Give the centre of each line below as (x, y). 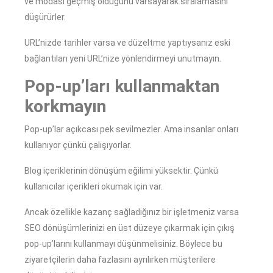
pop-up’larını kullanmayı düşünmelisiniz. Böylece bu (123, 244)
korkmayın (65, 107)
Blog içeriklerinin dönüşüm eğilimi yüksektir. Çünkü (121, 171)
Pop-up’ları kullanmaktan (122, 87)
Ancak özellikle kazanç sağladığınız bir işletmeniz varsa (132, 212)
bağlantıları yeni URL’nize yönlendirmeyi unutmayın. (123, 59)
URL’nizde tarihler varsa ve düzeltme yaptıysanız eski (127, 43)
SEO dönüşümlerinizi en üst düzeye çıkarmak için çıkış (129, 228)
